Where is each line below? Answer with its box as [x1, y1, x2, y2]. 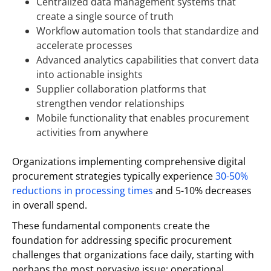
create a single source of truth [36, 10, 174, 24]
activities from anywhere [36, 126, 151, 140]
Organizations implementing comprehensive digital [12, 155, 246, 169]
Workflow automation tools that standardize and [36, 24, 259, 38]
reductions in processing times [12, 184, 153, 198]
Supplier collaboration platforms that [36, 82, 206, 96]
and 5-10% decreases [153, 184, 252, 198]
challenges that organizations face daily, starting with [12, 248, 254, 262]
